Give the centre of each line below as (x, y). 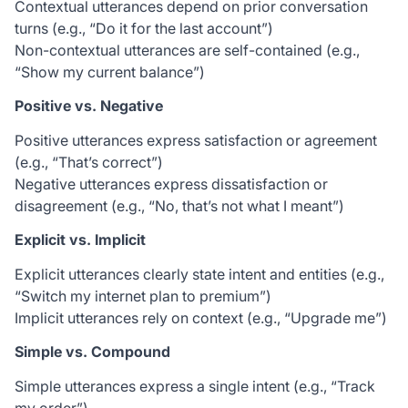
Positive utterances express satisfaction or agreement (196, 140)
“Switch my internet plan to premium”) (143, 296)
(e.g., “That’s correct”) (89, 162)
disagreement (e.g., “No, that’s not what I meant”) (179, 206)
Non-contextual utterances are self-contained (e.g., (187, 50)
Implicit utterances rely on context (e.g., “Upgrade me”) (201, 318)
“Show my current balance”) (110, 72)
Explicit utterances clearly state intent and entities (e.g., (199, 274)
